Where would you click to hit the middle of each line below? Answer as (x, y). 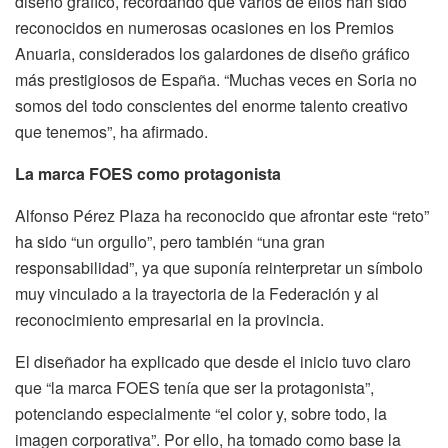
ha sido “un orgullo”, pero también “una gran (170, 241)
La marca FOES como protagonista (148, 173)
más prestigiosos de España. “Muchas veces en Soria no (216, 79)
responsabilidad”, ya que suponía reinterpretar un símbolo (219, 267)
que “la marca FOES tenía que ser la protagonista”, (194, 387)
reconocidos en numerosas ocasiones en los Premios (204, 27)
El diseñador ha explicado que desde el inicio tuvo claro (213, 361)
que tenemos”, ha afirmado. (111, 131)
